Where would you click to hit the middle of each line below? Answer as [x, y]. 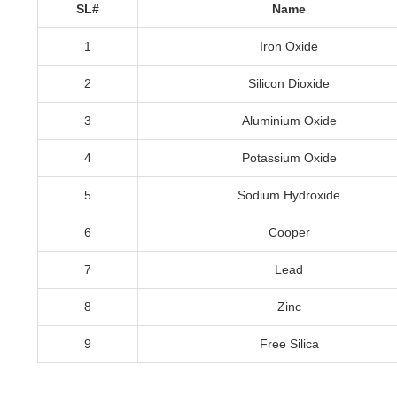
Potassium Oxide [289, 158]
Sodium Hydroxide [289, 195]
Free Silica [289, 344]
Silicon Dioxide [289, 83]
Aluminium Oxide [289, 121]
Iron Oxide [289, 46]
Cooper [289, 232]
